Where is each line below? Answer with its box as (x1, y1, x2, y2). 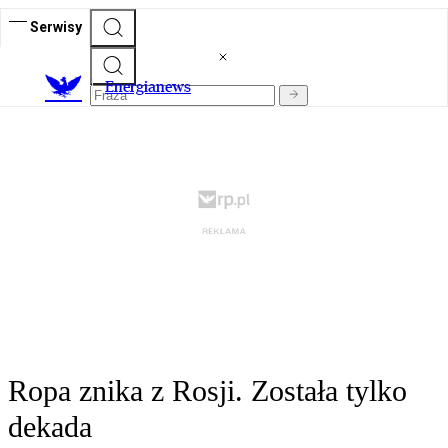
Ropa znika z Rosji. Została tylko (8, 374, 407, 408)
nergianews (114, 77, 191, 97)
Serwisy (30, 18, 82, 35)
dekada (8, 410, 92, 444)
